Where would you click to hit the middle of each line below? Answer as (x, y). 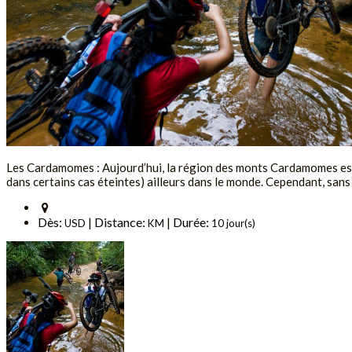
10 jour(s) (233, 224)
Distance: (121, 222)
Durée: (192, 222)
